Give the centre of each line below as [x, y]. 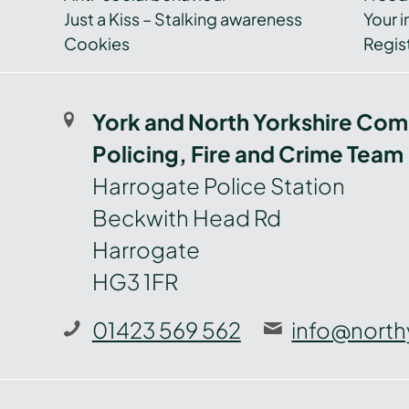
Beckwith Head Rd [186, 218]
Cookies [97, 44]
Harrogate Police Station [218, 186]
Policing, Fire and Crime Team [247, 154]
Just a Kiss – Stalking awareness [183, 19]
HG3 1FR [135, 282]
